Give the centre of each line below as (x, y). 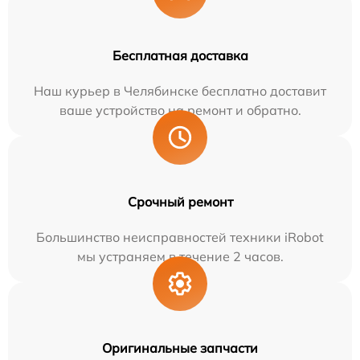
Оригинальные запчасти (180, 348)
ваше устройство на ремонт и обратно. (180, 110)
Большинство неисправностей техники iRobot (180, 237)
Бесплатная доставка (180, 55)
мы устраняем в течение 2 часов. (180, 256)
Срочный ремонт (180, 201)
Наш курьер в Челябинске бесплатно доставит (180, 90)
